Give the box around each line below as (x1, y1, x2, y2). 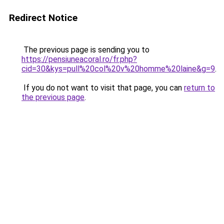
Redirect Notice (9, 12, 77, 23)
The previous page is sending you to (21, 45, 149, 54)
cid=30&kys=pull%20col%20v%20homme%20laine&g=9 (21, 64, 215, 73)
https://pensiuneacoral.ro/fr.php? (21, 54, 137, 64)
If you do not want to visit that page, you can (21, 83, 184, 92)
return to (184, 83, 215, 92)
